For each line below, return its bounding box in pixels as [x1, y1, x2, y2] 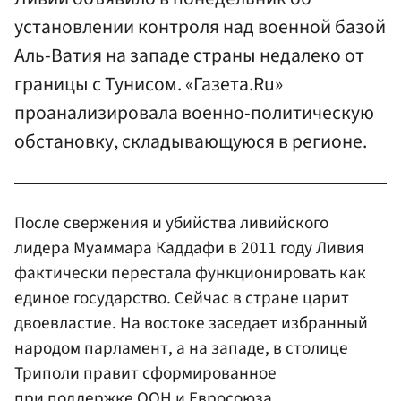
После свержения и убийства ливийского [14, 209, 328, 235]
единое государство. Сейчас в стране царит [14, 285, 349, 311]
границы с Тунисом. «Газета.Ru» [14, 71, 283, 99]
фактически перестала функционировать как [14, 260, 366, 286]
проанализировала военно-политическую [14, 99, 374, 128]
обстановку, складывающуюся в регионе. [14, 128, 367, 157]
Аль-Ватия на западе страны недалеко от [14, 42, 364, 71]
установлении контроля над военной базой [14, 13, 386, 42]
